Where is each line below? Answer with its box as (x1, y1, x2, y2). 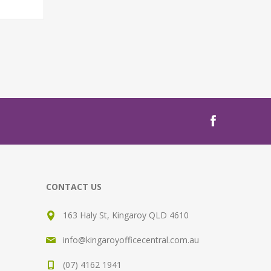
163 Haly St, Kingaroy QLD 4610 (63, 209, 189, 221)
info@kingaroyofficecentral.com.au (63, 234, 199, 246)
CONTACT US (46, 181, 102, 193)
